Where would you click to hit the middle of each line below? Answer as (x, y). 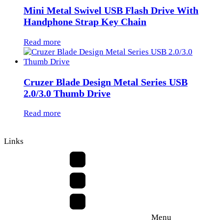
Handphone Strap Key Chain (85, 21)
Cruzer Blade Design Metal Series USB (106, 82)
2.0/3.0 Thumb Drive (67, 93)
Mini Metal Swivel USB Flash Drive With (111, 10)
